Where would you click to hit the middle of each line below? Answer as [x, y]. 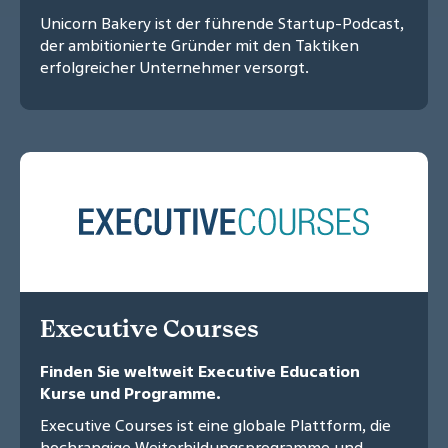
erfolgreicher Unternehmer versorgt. [174, 67]
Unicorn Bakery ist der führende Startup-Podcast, [222, 23]
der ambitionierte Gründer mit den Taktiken [199, 45]
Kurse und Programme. [130, 393]
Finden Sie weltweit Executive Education [200, 371]
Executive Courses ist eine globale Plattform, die [215, 425]
